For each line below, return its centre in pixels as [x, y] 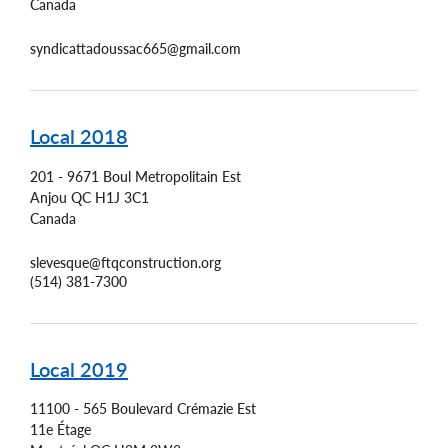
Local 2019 [79, 368]
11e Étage [60, 430]
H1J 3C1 [122, 197]
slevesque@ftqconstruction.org [125, 262]
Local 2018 [79, 136]
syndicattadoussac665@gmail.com [135, 49]
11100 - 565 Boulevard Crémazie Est [143, 409]
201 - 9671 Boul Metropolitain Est [135, 176]
